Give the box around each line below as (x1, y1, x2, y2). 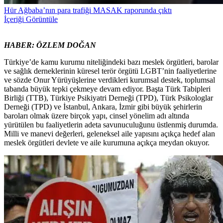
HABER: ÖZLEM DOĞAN (4, 41, 96, 50)
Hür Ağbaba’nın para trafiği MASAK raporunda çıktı (4, 6, 172, 15)
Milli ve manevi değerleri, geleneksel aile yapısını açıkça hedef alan (4, 129, 215, 138)
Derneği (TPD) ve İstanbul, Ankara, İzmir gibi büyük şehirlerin (4, 103, 202, 111)
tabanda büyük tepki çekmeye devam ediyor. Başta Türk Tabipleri (4, 85, 211, 94)
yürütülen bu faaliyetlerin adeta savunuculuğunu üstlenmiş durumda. (4, 120, 218, 129)
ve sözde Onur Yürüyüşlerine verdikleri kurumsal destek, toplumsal (4, 76, 215, 85)
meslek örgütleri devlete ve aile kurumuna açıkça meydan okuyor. (4, 138, 210, 147)
